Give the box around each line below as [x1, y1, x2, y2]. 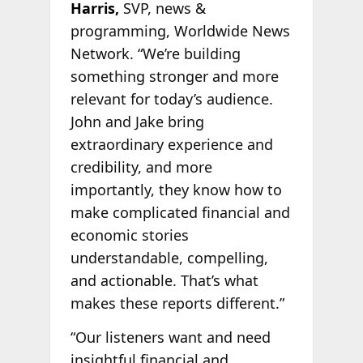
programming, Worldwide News [70, 21, 290, 41]
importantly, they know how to [70, 180, 282, 200]
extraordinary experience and [70, 135, 273, 155]
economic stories [70, 225, 189, 246]
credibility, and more [70, 157, 212, 177]
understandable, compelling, [70, 248, 268, 268]
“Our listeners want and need [70, 327, 271, 347]
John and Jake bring [70, 112, 204, 132]
